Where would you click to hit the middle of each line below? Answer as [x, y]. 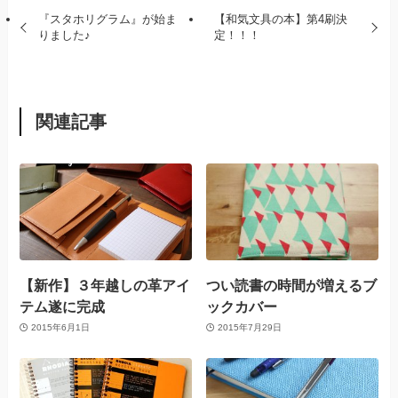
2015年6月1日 [60, 328]
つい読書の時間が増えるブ [292, 285]
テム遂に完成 [63, 306]
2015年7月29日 [249, 328]
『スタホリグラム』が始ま [107, 19]
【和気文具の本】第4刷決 [281, 19]
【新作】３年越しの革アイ [105, 285]
